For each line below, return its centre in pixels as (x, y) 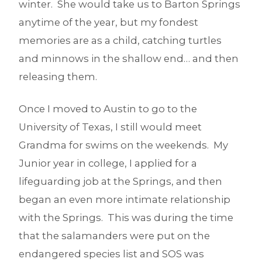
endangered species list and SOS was (111, 254)
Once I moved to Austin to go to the (108, 108)
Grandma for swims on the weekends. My (123, 145)
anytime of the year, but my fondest (108, 22)
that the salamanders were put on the (114, 235)
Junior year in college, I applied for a (108, 163)
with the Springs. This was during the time (126, 217)
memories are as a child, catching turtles (120, 40)
